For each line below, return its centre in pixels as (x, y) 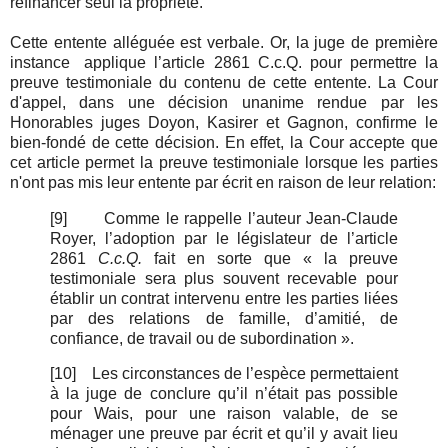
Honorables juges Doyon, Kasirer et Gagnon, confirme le (224, 122)
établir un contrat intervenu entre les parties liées (224, 298)
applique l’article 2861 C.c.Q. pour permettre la (261, 62)
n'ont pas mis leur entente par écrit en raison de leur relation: (223, 182)
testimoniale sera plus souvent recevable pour (224, 278)
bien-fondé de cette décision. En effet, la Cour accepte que (224, 142)
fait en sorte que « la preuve (270, 258)
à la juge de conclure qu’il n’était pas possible (224, 394)
